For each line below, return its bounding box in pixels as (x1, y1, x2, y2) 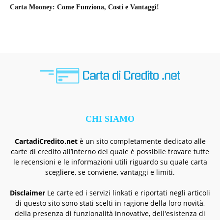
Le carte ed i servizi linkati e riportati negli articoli (45, 188, 210, 198)
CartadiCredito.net (14, 137, 78, 146)
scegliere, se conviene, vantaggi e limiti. (45, 167, 175, 177)
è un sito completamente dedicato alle (77, 137, 206, 146)
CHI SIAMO (85, 114, 135, 124)
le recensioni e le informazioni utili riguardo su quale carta (13, 157, 207, 167)
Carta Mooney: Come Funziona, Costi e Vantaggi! (10, 3, 159, 11)
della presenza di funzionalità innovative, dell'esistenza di (15, 209, 205, 219)
